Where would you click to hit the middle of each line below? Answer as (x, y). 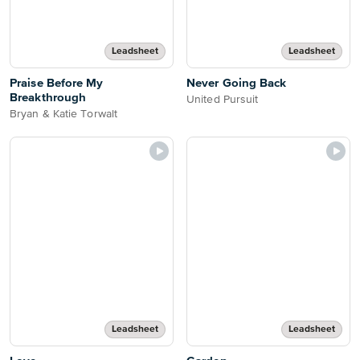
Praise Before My (57, 83)
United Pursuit (223, 100)
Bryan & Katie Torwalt (64, 114)
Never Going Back (237, 83)
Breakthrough (48, 98)
